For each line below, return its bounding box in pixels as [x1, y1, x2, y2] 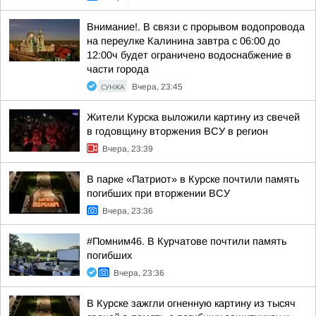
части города [87, 63, 149, 75]
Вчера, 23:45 [132, 82, 183, 92]
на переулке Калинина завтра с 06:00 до [87, 35, 280, 47]
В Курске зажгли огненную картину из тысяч [87, 298, 296, 309]
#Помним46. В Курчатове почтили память [87, 236, 287, 247]
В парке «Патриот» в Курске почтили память [87, 174, 300, 185]
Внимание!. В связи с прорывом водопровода [87, 21, 305, 32]
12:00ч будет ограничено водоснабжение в [87, 49, 291, 61]
